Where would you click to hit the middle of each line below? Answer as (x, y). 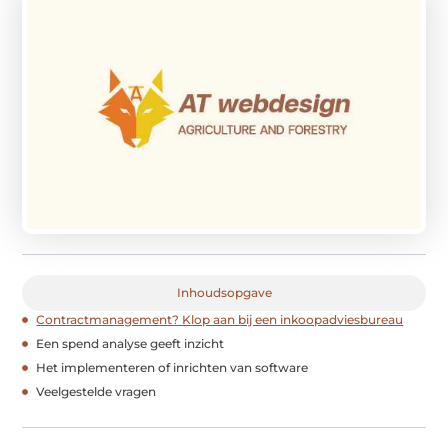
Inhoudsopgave (224, 292)
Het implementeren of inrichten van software (172, 367)
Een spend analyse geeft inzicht (130, 343)
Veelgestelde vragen (96, 391)
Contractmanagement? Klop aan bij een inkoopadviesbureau (220, 319)
